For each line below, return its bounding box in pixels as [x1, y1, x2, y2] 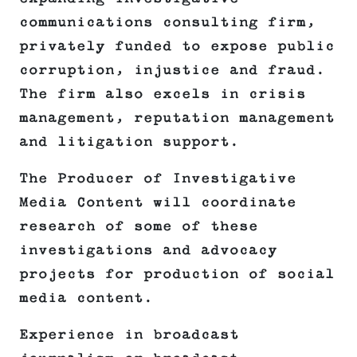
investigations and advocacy [19, 242, 277, 259]
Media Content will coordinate [19, 194, 296, 211]
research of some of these [19, 218, 258, 235]
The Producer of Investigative [19, 171, 296, 187]
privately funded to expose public [19, 38, 335, 55]
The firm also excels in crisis [19, 86, 306, 103]
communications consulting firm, [19, 14, 316, 31]
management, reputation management [19, 110, 335, 127]
